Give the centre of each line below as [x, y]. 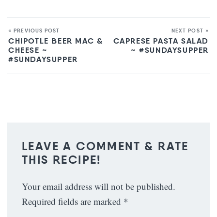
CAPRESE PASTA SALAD [161, 41]
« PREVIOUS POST [34, 31]
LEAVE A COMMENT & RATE [105, 147]
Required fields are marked [73, 201]
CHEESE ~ [28, 50]
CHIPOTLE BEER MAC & [56, 41]
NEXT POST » [190, 31]
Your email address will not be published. [99, 186]
